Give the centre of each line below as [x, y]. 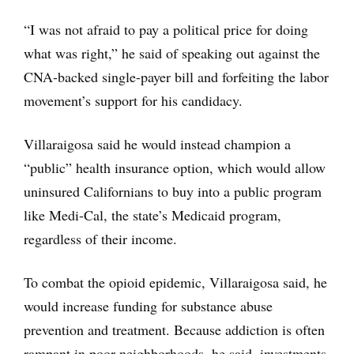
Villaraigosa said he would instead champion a [157, 143]
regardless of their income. [100, 238]
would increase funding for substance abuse [148, 305]
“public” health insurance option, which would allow [175, 167]
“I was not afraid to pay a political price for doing [166, 29]
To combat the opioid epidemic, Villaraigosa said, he [175, 282]
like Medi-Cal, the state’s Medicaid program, [153, 215]
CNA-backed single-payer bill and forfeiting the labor [176, 76]
